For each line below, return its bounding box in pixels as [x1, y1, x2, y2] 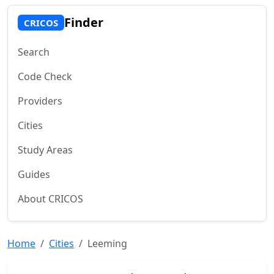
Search [18, 45, 50, 59]
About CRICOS [18, 192, 83, 206]
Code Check [18, 70, 72, 83]
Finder [64, 14, 103, 31]
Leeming [87, 237, 127, 250]
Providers [18, 94, 62, 108]
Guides [18, 168, 50, 181]
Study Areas [18, 143, 73, 157]
